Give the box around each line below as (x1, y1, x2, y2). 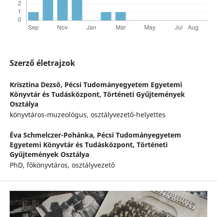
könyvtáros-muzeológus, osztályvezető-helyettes (9, 110, 166, 120)
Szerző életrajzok (9, 58, 75, 69)
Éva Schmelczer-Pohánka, (9, 130, 97, 140)
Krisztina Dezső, (9, 80, 64, 90)
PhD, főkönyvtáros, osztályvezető (9, 160, 115, 170)
